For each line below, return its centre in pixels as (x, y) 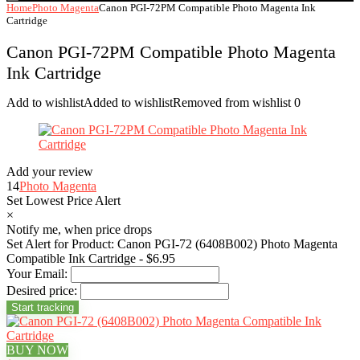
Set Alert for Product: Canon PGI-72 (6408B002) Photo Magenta (172, 244)
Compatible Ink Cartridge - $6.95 (91, 258)
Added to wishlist (128, 102)
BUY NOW (37, 350)
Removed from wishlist (232, 102)
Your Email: (37, 274)
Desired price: (42, 290)
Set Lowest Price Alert (63, 200)
